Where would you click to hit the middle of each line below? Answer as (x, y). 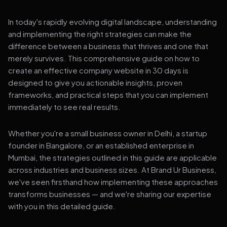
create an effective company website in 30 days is (98, 70)
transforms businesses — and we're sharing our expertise (110, 194)
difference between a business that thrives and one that (108, 46)
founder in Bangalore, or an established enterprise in (101, 145)
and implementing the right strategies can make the (100, 34)
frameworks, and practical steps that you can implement (108, 94)
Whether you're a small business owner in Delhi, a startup (108, 133)
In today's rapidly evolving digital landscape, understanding (112, 22)
